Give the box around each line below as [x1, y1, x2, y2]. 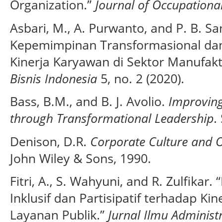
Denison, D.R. [10, 132, 90, 150]
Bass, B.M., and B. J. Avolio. [10, 93, 168, 110]
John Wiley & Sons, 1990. [10, 149, 151, 166]
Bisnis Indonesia [10, 69, 97, 87]
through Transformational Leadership [10, 110, 214, 127]
